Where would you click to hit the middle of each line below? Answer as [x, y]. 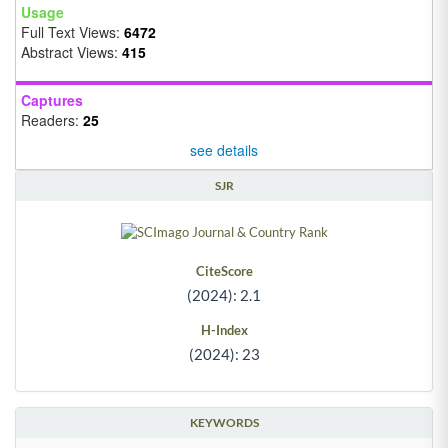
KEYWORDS [224, 422]
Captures [52, 100]
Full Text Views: [72, 32]
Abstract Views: [71, 52]
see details [224, 149]
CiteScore [224, 270]
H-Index [224, 330]
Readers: [52, 120]
